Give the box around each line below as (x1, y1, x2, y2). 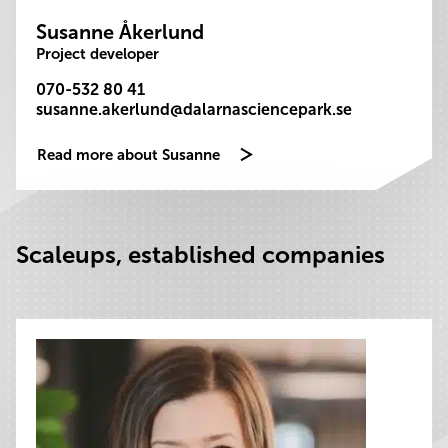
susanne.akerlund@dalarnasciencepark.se (36, 100, 352, 119)
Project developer (36, 45, 159, 63)
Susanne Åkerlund (36, 20, 204, 44)
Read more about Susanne (37, 146, 220, 164)
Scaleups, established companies (16, 240, 385, 269)
